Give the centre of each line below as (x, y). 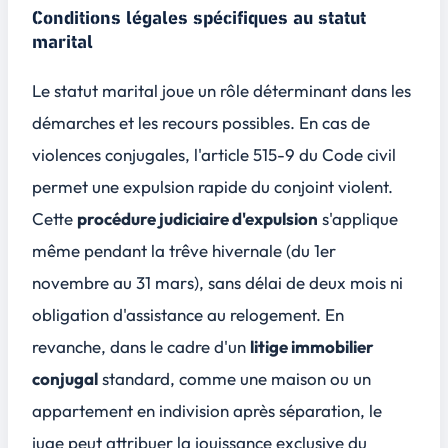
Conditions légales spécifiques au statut (199, 19)
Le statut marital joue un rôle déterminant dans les (221, 91)
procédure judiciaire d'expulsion (197, 219)
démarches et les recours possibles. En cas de (201, 123)
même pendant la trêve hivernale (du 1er (184, 251)
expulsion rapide (185, 187)
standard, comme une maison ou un (234, 379)
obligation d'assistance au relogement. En (188, 315)
